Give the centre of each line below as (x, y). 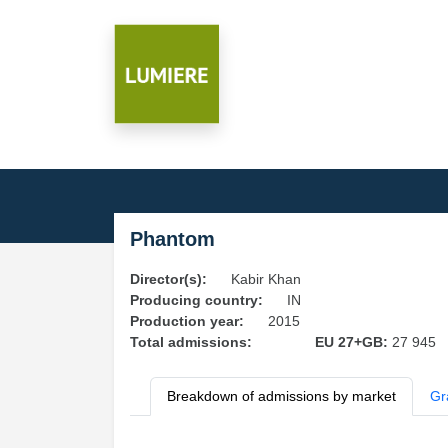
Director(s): (168, 279)
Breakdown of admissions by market (281, 396)
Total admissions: (191, 342)
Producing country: (196, 300)
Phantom (172, 239)
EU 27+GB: (353, 342)
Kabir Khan (266, 279)
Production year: (187, 321)
